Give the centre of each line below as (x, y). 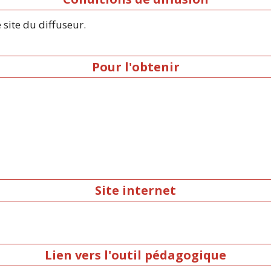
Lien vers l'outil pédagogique (135, 255)
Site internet (135, 190)
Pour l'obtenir (135, 67)
